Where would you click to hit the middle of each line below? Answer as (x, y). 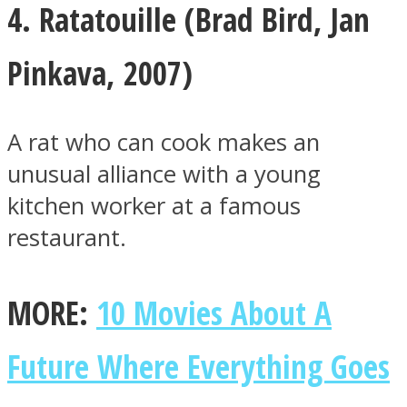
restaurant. (67, 238)
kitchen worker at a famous (154, 206)
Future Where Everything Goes (199, 366)
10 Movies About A (214, 312)
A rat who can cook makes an (164, 143)
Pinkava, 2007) (100, 73)
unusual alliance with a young (164, 174)
